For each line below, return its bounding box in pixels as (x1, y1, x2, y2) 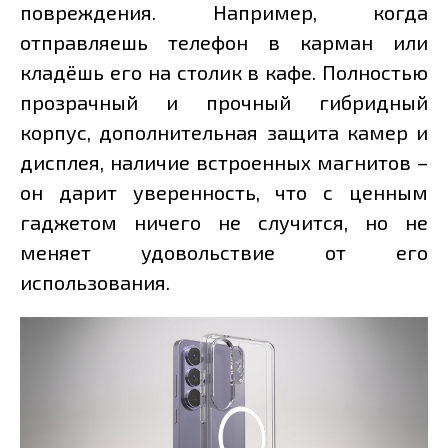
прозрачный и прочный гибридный (20, 90, 428, 115)
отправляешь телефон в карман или (20, 30, 428, 55)
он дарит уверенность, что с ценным (20, 180, 428, 205)
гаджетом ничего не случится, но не (20, 210, 428, 235)
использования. (20, 270, 170, 295)
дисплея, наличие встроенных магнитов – (20, 150, 428, 175)
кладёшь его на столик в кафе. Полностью (20, 60, 428, 85)
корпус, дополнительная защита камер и (20, 120, 428, 145)
